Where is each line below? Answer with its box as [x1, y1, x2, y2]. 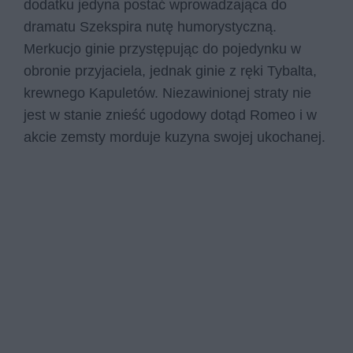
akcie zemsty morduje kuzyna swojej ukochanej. [24, 128, 325, 145]
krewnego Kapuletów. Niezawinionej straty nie [24, 84, 311, 101]
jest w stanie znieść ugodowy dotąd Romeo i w [24, 106, 317, 123]
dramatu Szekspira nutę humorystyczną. [24, 18, 277, 35]
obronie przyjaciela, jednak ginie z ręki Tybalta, [24, 62, 317, 79]
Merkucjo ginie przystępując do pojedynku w [24, 40, 301, 57]
